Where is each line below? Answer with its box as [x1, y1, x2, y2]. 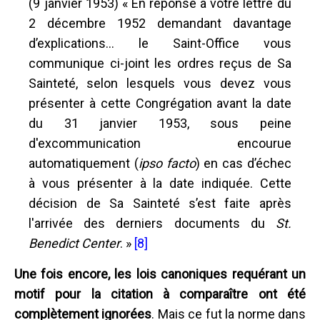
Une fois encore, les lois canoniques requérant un [14, 266, 306, 281]
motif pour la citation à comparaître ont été [14, 286, 306, 301]
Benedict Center [29, 235, 121, 251]
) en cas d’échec [195, 155, 291, 171]
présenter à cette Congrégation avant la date [29, 95, 291, 111]
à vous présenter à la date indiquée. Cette [29, 175, 291, 191]
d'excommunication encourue [29, 135, 291, 151]
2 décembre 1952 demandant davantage [29, 15, 291, 31]
